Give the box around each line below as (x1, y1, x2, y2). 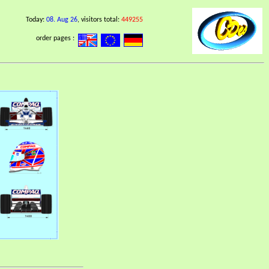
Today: (26, 16, 46, 23)
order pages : (36, 35, 78, 42)
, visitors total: (77, 16, 121, 23)
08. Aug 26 (46, 16, 77, 23)
